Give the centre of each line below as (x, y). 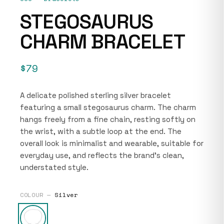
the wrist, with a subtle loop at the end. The (101, 131)
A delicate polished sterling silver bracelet (95, 95)
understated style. (54, 167)
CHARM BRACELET (102, 41)
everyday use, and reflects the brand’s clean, (102, 155)
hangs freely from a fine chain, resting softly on (108, 119)
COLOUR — (37, 194)
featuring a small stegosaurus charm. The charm (108, 107)
